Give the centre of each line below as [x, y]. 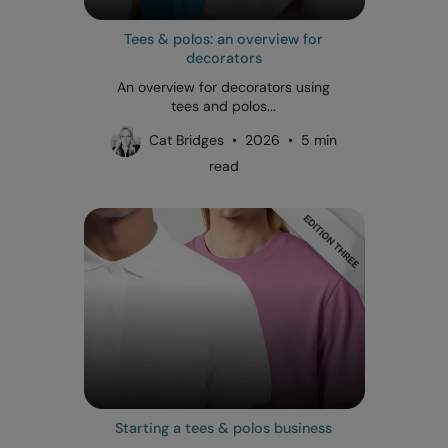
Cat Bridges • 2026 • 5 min [239, 139]
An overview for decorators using [224, 86]
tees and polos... [224, 105]
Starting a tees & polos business [224, 427]
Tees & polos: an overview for [224, 38]
